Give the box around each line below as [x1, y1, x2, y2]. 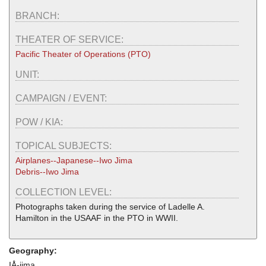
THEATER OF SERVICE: [15, 34, 126, 45]
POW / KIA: [15, 117, 65, 128]
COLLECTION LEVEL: [15, 187, 114, 198]
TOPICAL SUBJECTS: [15, 141, 114, 151]
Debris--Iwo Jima [15, 167, 79, 177]
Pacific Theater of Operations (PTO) [15, 49, 151, 59]
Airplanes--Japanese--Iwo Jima [15, 156, 132, 166]
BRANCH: [15, 11, 62, 21]
